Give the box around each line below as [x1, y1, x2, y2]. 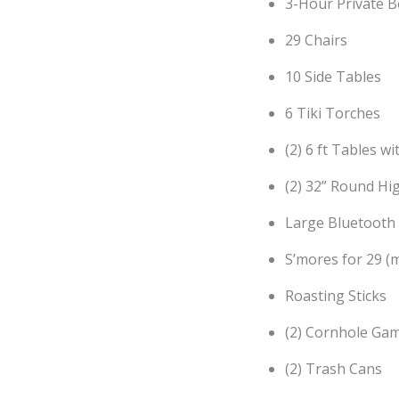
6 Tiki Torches [285, 102, 380, 123]
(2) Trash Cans [285, 358, 382, 379]
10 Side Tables [285, 66, 381, 86]
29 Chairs [285, 29, 347, 50]
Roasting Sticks [285, 285, 387, 305]
